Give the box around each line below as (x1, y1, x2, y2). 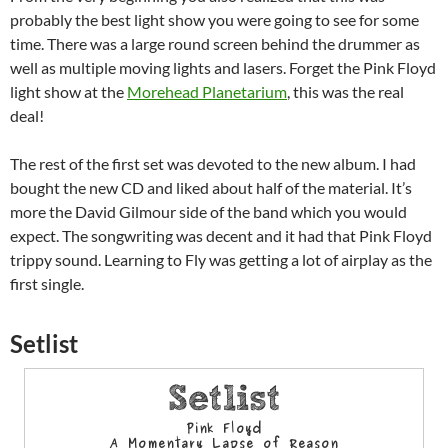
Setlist (10, 329, 78, 359)
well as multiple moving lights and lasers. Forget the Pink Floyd (10, 58, 436, 78)
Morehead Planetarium (127, 82, 287, 102)
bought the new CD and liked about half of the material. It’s (10, 178, 412, 198)
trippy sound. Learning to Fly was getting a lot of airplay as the (10, 250, 432, 270)
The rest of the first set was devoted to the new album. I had (10, 154, 416, 174)
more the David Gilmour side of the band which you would (10, 202, 407, 222)
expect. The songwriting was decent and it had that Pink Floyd (10, 226, 432, 246)
